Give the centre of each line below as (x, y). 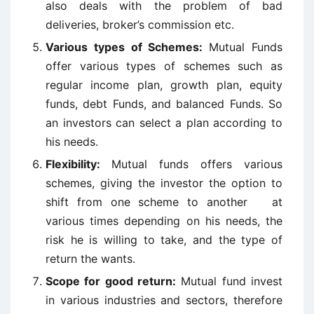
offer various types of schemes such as (164, 66)
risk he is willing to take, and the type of (164, 240)
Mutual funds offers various (197, 164)
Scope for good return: (111, 281)
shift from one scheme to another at (164, 202)
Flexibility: (78, 164)
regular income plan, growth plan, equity (164, 85)
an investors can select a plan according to (164, 123)
